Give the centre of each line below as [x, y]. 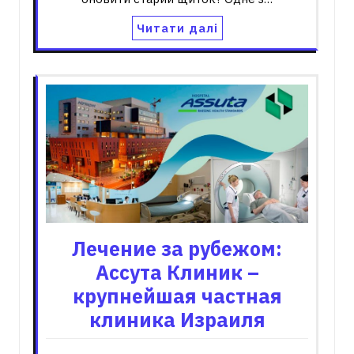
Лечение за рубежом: [177, 248]
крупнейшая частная [177, 296]
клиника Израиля [177, 319]
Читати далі [177, 28]
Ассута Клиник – [177, 272]
